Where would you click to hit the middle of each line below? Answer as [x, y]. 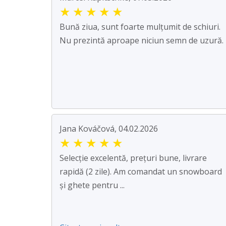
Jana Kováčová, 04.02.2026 [109, 129]
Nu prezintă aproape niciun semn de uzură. [142, 41]
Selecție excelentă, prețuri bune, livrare [133, 158]
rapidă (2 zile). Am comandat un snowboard [141, 172]
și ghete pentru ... [92, 185]
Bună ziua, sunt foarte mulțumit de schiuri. [140, 27]
